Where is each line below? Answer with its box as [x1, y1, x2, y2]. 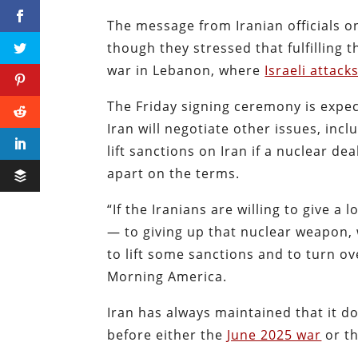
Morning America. [107, 267, 228, 285]
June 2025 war [227, 325, 322, 344]
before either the [107, 325, 228, 344]
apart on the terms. [107, 164, 241, 182]
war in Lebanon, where [107, 61, 265, 79]
